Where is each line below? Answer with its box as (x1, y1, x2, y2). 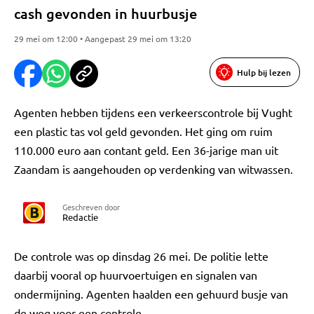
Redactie (62, 211, 98, 223)
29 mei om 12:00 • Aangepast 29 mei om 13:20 (14, 33, 191, 44)
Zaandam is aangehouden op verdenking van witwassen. (14, 162, 293, 176)
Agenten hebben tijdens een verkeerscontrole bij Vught (14, 105, 292, 119)
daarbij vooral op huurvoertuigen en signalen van (14, 268, 257, 282)
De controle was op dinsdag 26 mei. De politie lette (14, 249, 268, 263)
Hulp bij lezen (237, 66, 291, 78)
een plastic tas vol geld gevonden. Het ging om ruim (14, 124, 273, 138)
